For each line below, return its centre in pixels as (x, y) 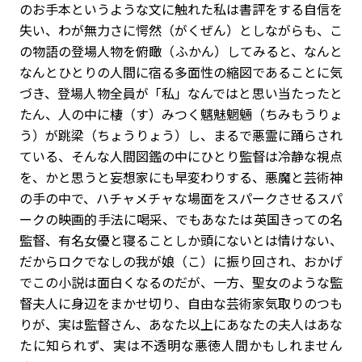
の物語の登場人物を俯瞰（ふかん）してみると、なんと (181, 51)
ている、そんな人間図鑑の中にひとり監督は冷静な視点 (181, 156)
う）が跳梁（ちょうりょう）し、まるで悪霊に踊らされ (181, 135)
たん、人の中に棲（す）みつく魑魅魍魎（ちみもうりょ (181, 114)
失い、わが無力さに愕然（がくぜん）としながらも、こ (181, 30)
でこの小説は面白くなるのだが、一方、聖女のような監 (181, 282)
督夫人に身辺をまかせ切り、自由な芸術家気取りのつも (181, 303)
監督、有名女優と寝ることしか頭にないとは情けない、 (181, 240)
